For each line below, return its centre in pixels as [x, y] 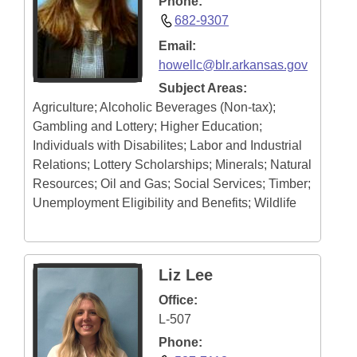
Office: [178, 300]
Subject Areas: [203, 88]
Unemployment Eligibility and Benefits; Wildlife [165, 203]
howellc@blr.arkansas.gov [233, 65]
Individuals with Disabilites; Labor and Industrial [167, 145]
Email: [177, 46]
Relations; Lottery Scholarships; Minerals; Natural [172, 165]
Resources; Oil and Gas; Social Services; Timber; [172, 184]
